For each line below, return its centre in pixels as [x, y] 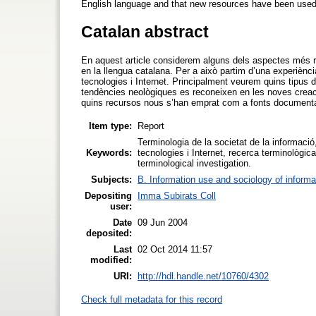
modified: [111, 260]
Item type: [110, 126]
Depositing [108, 195]
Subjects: [111, 179]
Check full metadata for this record [152, 299]
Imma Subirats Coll [177, 195]
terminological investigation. [194, 163]
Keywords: [109, 152]
